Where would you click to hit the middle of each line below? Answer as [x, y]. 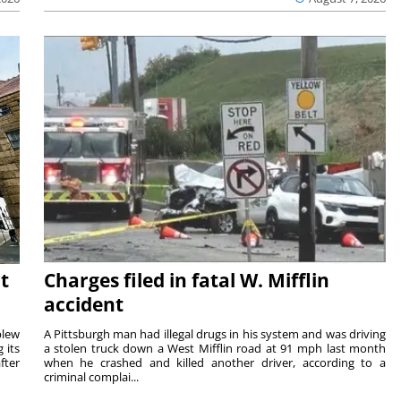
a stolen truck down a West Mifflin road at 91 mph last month [215, 349]
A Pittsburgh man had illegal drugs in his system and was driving [215, 334]
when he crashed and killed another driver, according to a [215, 363]
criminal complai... [91, 377]
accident [83, 305]
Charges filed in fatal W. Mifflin [186, 281]
